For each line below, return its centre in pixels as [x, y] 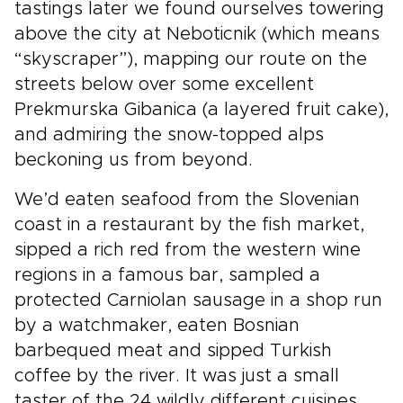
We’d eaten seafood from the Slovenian [187, 200]
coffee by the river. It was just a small [177, 376]
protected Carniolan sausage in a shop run [198, 301]
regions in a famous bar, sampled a [167, 276]
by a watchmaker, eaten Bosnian [157, 326]
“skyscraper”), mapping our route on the [191, 60]
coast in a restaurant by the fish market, [189, 225]
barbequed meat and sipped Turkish [173, 351]
